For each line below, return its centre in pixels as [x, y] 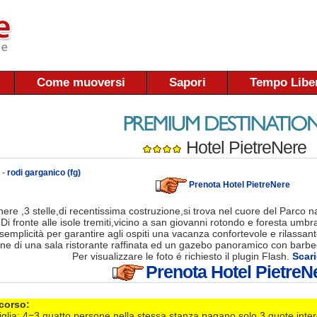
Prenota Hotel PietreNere [240, 185]
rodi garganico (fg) [44, 172]
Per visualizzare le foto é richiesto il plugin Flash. [182, 256]
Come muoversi [81, 82]
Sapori [188, 82]
